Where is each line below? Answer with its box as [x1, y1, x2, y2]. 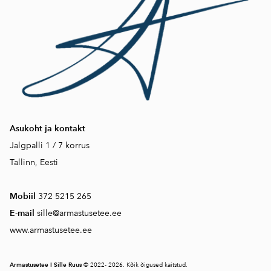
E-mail [10, 208, 34, 218]
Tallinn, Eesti [10, 157, 58, 168]
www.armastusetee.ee [10, 225, 92, 235]
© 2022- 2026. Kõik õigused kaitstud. [83, 261, 188, 269]
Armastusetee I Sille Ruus [10, 261, 83, 269]
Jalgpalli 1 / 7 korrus [10, 140, 90, 151]
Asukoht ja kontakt [10, 123, 85, 134]
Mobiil [10, 191, 38, 201]
